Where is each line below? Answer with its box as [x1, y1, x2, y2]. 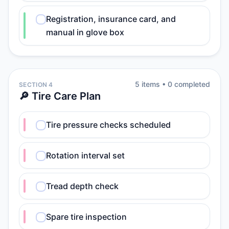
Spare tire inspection [46, 212, 127, 222]
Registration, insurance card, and [46, 14, 176, 24]
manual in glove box [46, 27, 124, 37]
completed [172, 80, 210, 88]
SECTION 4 [19, 81, 53, 88]
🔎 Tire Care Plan [19, 90, 101, 102]
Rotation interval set [46, 150, 125, 161]
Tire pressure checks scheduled [46, 120, 171, 130]
